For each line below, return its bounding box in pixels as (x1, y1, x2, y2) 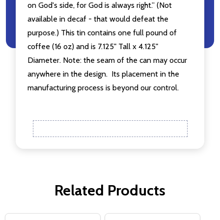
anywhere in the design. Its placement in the (27, 69, 179, 79)
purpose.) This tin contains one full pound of (27, 27, 177, 37)
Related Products (55, 181, 165, 199)
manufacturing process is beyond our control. (27, 82, 179, 92)
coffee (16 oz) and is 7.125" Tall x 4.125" (27, 41, 158, 51)
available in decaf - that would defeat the (27, 14, 168, 24)
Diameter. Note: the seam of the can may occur (27, 55, 187, 65)
